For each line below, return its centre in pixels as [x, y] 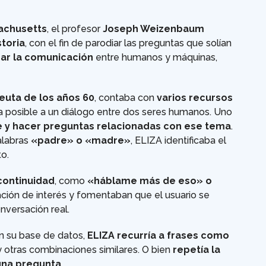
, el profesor [75, 29]
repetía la [197, 250]
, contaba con [126, 98]
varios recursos [195, 98]
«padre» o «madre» [81, 141]
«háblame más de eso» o [150, 181]
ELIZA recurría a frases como [158, 236]
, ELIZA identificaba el [178, 141]
